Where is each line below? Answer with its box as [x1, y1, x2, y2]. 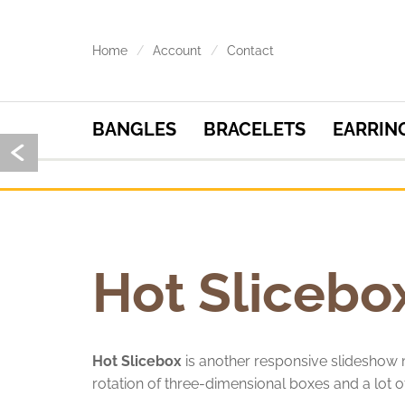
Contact [227, 43, 274, 58]
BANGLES [92, 118, 176, 140]
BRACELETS [203, 118, 306, 140]
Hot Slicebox [92, 353, 182, 370]
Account [153, 43, 202, 58]
